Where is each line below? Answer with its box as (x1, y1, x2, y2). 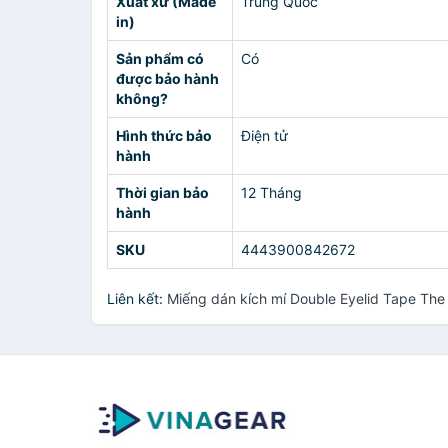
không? (116, 90, 168, 107)
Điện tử (241, 127, 288, 144)
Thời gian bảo (116, 184, 209, 201)
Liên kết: (107, 290, 167, 307)
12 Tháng (241, 184, 302, 201)
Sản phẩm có (116, 50, 204, 67)
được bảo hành (116, 70, 219, 87)
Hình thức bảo (116, 127, 212, 144)
